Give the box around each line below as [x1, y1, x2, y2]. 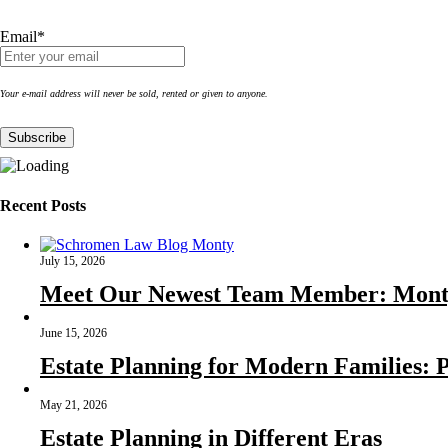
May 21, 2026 [40, 397, 107, 412]
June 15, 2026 [40, 325, 107, 340]
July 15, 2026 [40, 253, 105, 268]
